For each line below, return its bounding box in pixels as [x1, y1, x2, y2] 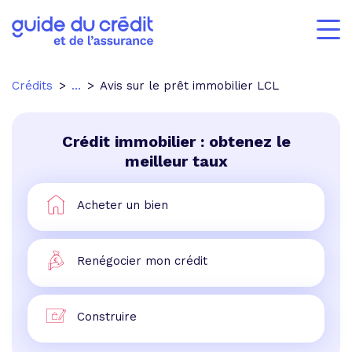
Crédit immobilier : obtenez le [61, 132, 291, 151]
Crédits [12, 79, 53, 93]
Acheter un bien [77, 197, 168, 212]
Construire [77, 309, 137, 324]
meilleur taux [124, 152, 228, 170]
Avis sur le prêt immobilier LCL [100, 79, 279, 93]
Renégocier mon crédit [77, 253, 207, 268]
